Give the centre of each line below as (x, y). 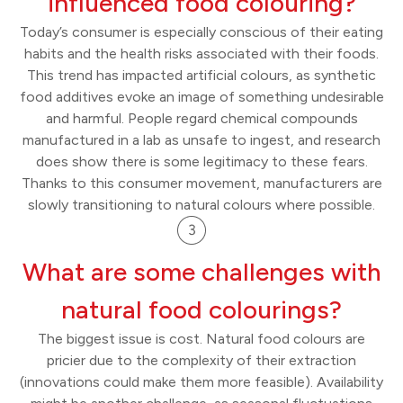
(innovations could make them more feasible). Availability (201, 382)
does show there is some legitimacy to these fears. (201, 162)
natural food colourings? (201, 310)
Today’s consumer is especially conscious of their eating (201, 32)
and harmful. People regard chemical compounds (201, 119)
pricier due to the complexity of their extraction (201, 361)
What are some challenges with (201, 272)
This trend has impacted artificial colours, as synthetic (201, 76)
